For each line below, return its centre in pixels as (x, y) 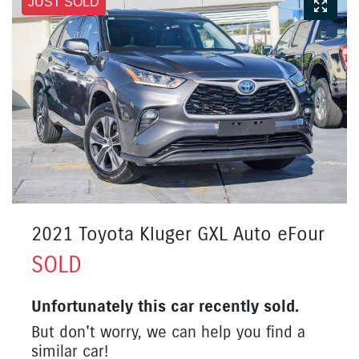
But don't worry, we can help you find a (168, 332)
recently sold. (246, 306)
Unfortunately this (101, 306)
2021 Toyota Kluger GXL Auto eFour (178, 234)
